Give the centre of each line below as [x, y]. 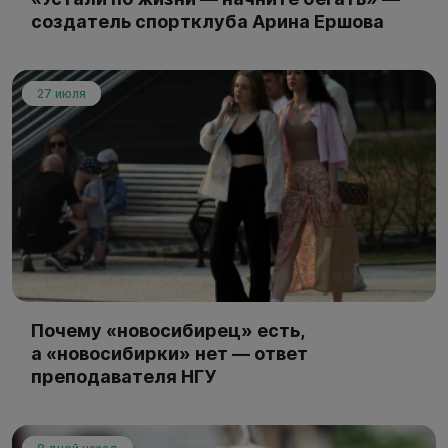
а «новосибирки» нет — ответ [169, 353]
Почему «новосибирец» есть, [167, 330]
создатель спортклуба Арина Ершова [207, 21]
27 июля [61, 93]
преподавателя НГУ [123, 376]
